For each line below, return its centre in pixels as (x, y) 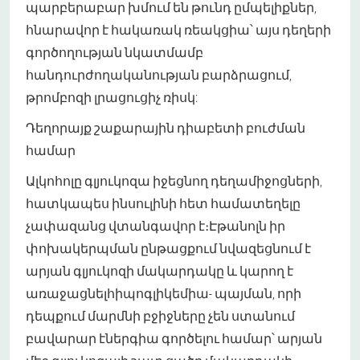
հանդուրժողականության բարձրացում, (159, 75)
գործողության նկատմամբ (115, 52)
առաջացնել (66, 293)
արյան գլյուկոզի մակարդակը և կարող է (160, 271)
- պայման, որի (255, 293)
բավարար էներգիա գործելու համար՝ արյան (174, 338)
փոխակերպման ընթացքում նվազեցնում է (168, 248)
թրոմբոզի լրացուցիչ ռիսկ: (112, 97)
